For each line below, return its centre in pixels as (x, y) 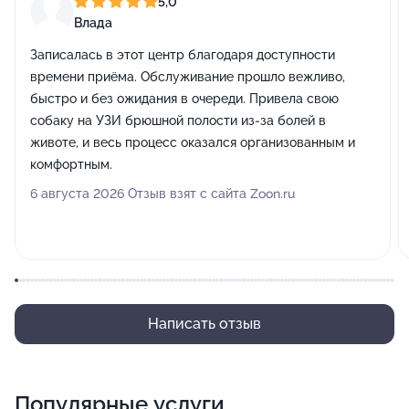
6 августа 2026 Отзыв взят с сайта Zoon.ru (163, 194)
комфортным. (71, 164)
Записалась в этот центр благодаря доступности (183, 55)
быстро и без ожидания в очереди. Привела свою (184, 99)
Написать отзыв (204, 324)
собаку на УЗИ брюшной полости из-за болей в (178, 121)
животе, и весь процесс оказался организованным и (193, 142)
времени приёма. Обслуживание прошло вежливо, (188, 77)
